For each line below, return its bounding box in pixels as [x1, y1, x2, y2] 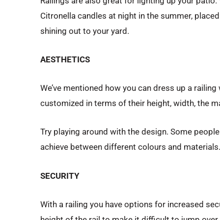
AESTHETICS [40, 55, 90, 65]
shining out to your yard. [40, 26, 129, 36]
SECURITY [40, 170, 80, 181]
